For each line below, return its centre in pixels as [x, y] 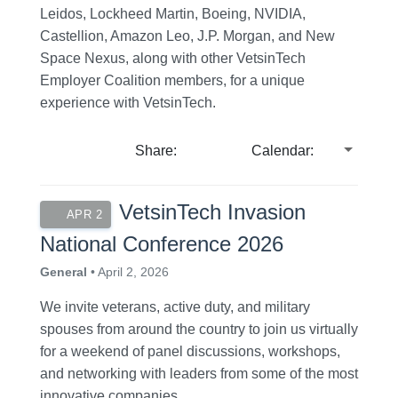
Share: [156, 151]
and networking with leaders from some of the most [199, 374]
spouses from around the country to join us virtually [199, 330]
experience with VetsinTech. [128, 103]
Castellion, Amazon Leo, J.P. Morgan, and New [187, 36]
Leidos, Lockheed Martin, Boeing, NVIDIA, [173, 14]
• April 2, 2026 [128, 272]
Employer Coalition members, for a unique [172, 81]
